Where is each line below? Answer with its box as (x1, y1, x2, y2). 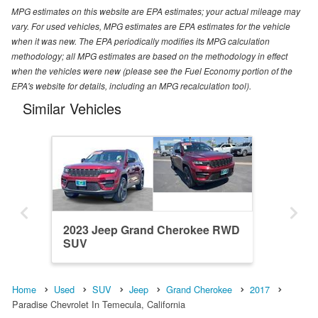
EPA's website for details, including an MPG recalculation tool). (11, 79, 251, 92)
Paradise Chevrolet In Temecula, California (12, 297, 185, 311)
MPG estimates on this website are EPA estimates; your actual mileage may (11, 4, 300, 17)
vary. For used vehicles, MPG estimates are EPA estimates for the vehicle (11, 19, 290, 32)
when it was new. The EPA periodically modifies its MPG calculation (11, 34, 270, 47)
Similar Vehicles (23, 97, 121, 119)
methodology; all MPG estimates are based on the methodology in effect (11, 49, 287, 62)
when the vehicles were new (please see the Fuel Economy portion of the (11, 64, 292, 77)
